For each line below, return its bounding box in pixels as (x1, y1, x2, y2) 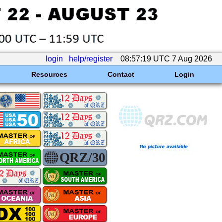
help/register (69, 55, 112, 63)
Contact (107, 70, 134, 78)
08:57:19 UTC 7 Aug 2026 (118, 55, 214, 63)
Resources (31, 70, 67, 78)
